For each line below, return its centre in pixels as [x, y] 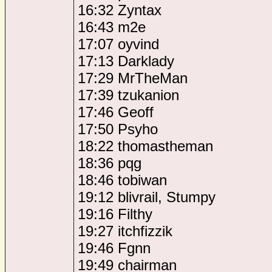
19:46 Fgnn [114, 248]
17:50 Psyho [118, 129]
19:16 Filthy [115, 214]
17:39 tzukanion [128, 95]
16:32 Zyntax [120, 10]
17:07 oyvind [118, 44]
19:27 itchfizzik [125, 231]
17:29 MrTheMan [133, 78]
